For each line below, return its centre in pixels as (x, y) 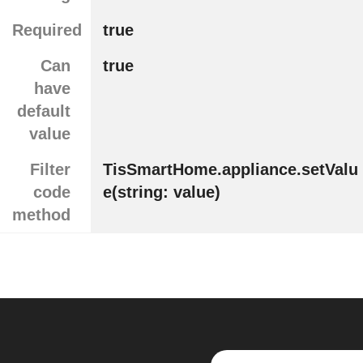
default (43, 111)
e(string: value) (161, 192)
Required (47, 30)
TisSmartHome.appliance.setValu (230, 170)
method (41, 215)
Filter (50, 170)
